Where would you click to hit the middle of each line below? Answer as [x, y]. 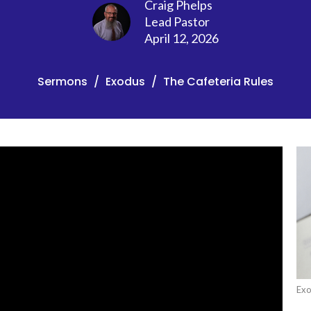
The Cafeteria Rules [218, 81]
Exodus [125, 81]
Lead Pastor [177, 21]
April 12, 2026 [182, 38]
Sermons [62, 81]
